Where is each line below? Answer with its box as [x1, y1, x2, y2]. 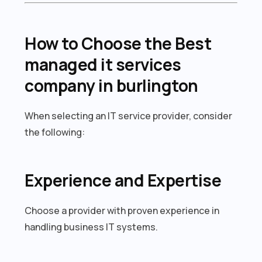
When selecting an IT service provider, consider [25, 109, 233, 122]
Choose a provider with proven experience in [25, 204, 220, 217]
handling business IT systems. [25, 220, 158, 233]
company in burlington [25, 74, 198, 96]
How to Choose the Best [25, 32, 212, 54]
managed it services [25, 53, 181, 75]
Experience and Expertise [25, 168, 222, 191]
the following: [25, 125, 85, 139]
